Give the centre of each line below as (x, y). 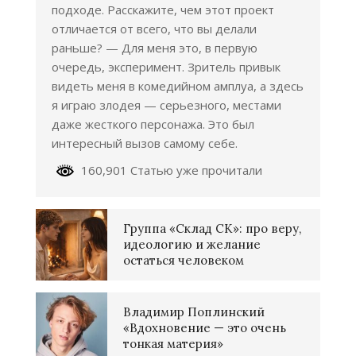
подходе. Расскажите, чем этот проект (163, 10)
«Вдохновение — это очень (205, 328)
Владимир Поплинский (194, 312)
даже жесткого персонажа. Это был (153, 124)
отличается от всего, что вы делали (154, 29)
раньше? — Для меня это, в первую (155, 48)
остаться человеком (184, 261)
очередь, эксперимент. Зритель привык (166, 67)
